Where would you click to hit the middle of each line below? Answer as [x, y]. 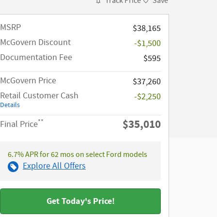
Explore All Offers [54, 166]
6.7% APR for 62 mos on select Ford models [77, 155]
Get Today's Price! [80, 201]
